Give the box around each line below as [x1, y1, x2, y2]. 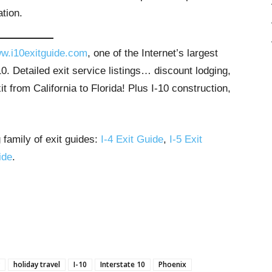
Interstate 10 [100, 259, 145, 270]
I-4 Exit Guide [101, 133, 163, 145]
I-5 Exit [169, 133, 202, 145]
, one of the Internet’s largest [87, 47, 218, 59]
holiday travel [13, 259, 60, 270]
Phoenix [158, 259, 186, 270]
